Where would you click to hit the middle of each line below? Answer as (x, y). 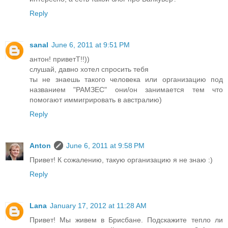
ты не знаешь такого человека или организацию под (126, 80)
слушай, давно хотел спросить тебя (89, 69)
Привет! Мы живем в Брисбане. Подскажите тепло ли (126, 220)
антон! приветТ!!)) (60, 59)
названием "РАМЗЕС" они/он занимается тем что (126, 90)
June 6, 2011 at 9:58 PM (105, 146)
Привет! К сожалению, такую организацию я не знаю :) (121, 160)
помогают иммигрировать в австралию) (96, 100)
